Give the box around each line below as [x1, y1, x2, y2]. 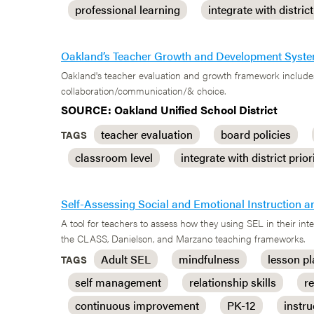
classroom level [75, 149, 153, 165]
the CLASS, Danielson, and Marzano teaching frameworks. [61, 231, 305, 245]
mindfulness [179, 251, 240, 267]
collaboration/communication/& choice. [61, 83, 226, 97]
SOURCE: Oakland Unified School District [61, 102, 278, 118]
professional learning [75, 1, 180, 18]
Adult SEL [101, 251, 151, 267]
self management [75, 274, 161, 290]
